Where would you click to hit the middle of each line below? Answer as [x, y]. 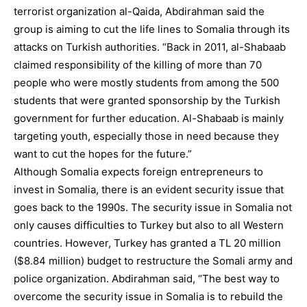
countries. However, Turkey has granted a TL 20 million [147, 243]
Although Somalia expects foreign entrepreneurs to [138, 172]
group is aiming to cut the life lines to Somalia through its [152, 29]
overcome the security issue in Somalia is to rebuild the [148, 296]
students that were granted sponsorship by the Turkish [147, 100]
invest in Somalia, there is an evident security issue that [149, 189]
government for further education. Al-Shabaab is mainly [149, 118]
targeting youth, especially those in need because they [146, 136]
